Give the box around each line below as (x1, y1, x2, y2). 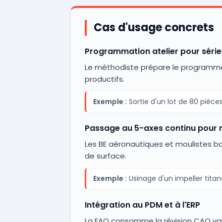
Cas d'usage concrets (94, 20, 214, 35)
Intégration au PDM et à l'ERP (85, 199, 200, 211)
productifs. (85, 74, 124, 84)
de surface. (85, 151, 126, 161)
